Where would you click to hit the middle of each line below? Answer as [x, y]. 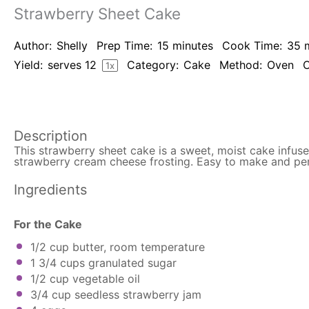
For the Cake [48, 224]
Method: [241, 65]
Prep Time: [124, 46]
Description [51, 136]
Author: [33, 46]
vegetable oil [104, 278]
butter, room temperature [137, 247]
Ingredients [50, 190]
